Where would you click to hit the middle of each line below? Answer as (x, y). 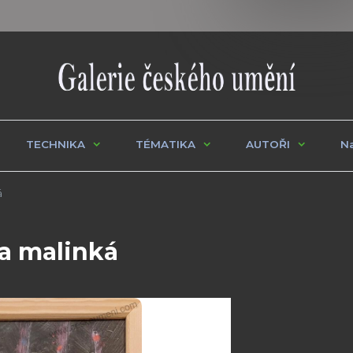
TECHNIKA (56, 144)
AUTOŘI (268, 144)
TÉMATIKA (165, 144)
